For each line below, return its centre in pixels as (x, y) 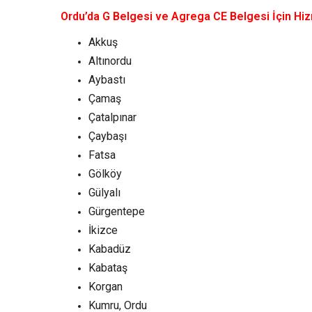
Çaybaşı (108, 136)
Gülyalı (104, 193)
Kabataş (108, 268)
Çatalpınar (112, 118)
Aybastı (107, 80)
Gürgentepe (117, 212)
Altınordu (110, 61)
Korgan (106, 287)
